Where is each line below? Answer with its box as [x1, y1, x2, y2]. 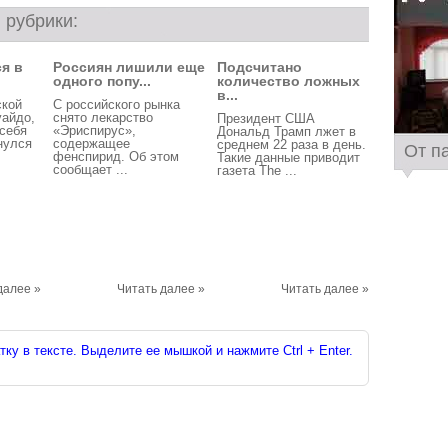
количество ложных [217, 73, 360, 89]
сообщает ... [53, 162, 128, 177]
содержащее [53, 136, 130, 151]
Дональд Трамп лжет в [217, 124, 356, 139]
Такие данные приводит [217, 150, 360, 165]
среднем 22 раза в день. [217, 137, 366, 152]
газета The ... [217, 163, 297, 178]
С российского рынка [53, 97, 180, 112]
